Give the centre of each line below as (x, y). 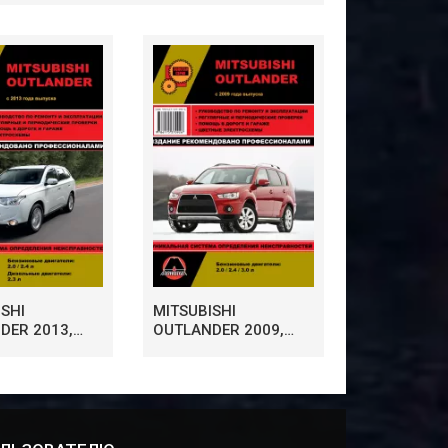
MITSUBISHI (194, 310)
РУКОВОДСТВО (208, 348)
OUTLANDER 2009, (218, 329)
